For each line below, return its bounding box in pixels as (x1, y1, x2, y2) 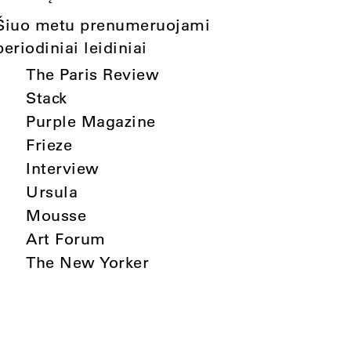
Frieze (26, 135, 73, 154)
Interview (26, 158, 100, 178)
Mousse (26, 205, 87, 225)
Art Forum (26, 229, 106, 248)
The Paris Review (26, 64, 160, 84)
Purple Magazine (26, 111, 156, 131)
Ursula (26, 182, 78, 201)
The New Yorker (26, 252, 150, 272)
